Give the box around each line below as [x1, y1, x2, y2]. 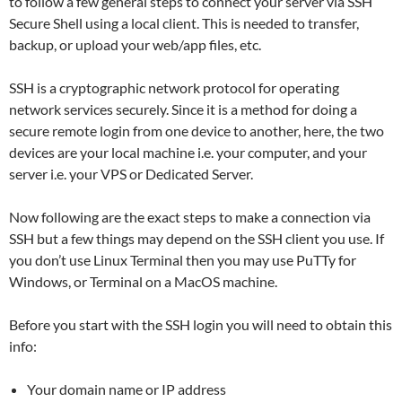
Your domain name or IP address [27, 380, 226, 398]
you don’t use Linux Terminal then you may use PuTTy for [9, 250, 356, 268]
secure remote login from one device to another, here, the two [9, 121, 384, 139]
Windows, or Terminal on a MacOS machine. [9, 272, 277, 290]
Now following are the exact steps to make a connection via [9, 207, 371, 225]
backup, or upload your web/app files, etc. [9, 35, 261, 53]
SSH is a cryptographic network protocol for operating [9, 78, 339, 96]
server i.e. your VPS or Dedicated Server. [9, 164, 253, 182]
